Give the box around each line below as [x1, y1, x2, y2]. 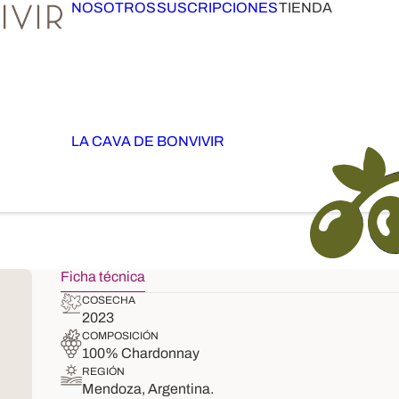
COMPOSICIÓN [82, 330, 159, 342]
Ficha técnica [61, 269, 145, 284]
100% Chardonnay [82, 346, 199, 361]
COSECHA [82, 294, 135, 306]
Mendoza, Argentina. [82, 381, 214, 396]
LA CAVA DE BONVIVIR [71, 134, 224, 149]
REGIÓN [82, 365, 125, 378]
